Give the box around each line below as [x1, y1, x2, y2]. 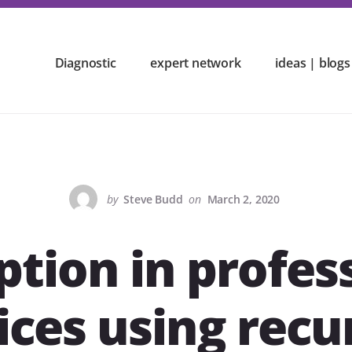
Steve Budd [123, 192, 183, 207]
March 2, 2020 [207, 192, 280, 207]
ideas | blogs [275, 54, 350, 71]
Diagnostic [54, 54, 116, 71]
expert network [150, 54, 241, 71]
